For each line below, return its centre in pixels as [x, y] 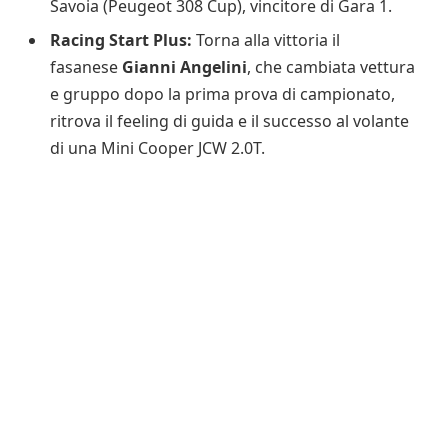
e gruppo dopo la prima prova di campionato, [222, 94]
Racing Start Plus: [121, 40]
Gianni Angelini [184, 67]
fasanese [86, 67]
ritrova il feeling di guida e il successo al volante [229, 121]
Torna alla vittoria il [266, 40]
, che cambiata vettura [331, 67]
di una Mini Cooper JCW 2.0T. [157, 148]
